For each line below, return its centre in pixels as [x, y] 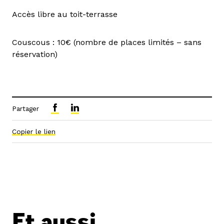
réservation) [35, 54]
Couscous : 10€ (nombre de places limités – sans [107, 42]
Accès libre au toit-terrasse [65, 14]
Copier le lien [34, 131]
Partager [25, 108]
